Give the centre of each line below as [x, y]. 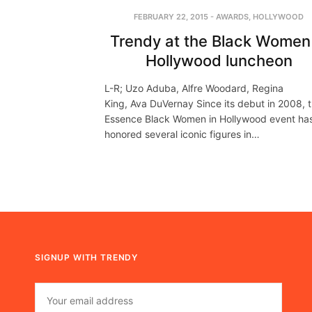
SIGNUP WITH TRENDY [87, 258]
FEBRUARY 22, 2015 [171, 17]
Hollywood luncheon [219, 61]
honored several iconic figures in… [182, 134]
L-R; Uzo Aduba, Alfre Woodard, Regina [194, 88]
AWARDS [232, 17]
